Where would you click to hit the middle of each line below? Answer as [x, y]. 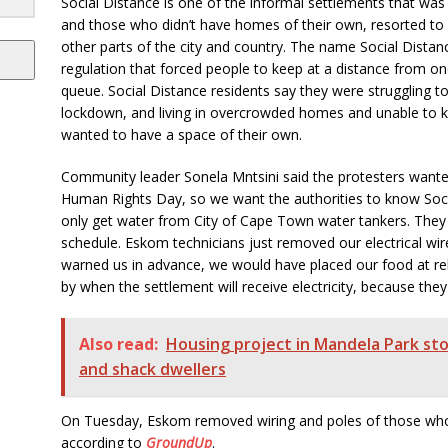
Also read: [118, 343]
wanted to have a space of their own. [181, 134]
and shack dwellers [152, 368]
